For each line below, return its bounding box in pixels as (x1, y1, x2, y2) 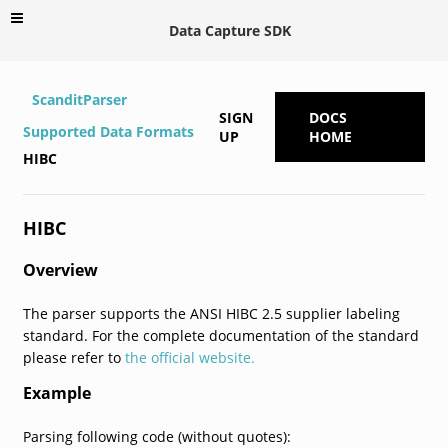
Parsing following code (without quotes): (22, 426, 291, 446)
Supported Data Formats (22, 121, 194, 141)
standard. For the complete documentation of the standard (22, 325, 419, 345)
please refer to (22, 347, 125, 367)
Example (22, 381, 91, 404)
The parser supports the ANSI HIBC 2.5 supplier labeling (22, 303, 400, 323)
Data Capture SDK (169, 20, 291, 40)
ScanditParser (31, 89, 127, 109)
